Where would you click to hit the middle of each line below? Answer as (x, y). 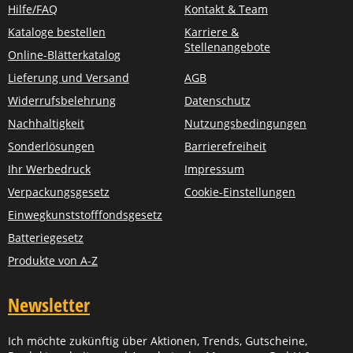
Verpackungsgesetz (59, 192)
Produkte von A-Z (53, 260)
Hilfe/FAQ (33, 9)
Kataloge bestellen (57, 32)
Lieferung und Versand (69, 78)
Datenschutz (217, 100)
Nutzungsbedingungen (245, 123)
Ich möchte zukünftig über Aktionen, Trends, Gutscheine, (158, 341)
